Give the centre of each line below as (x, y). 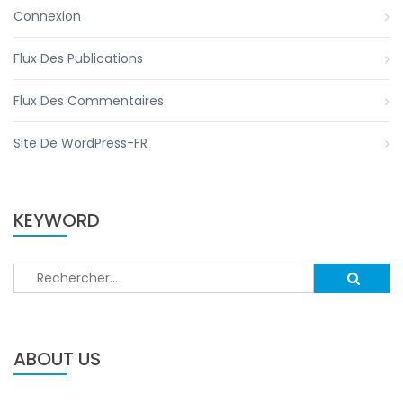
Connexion (47, 17)
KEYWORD (57, 221)
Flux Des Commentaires (89, 101)
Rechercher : (52, 272)
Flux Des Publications (78, 59)
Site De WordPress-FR (81, 143)
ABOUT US (57, 359)
